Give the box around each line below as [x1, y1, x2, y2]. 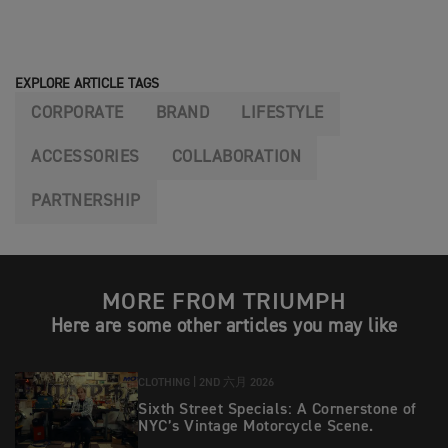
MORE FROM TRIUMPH [101, 290, 347, 314]
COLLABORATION [171, 149, 301, 166]
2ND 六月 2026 [199, 377, 274, 390]
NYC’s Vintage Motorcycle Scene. [138, 419, 374, 436]
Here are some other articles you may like [50, 317, 398, 336]
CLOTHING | [138, 377, 196, 390]
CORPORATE [31, 105, 124, 122]
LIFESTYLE [241, 105, 324, 122]
